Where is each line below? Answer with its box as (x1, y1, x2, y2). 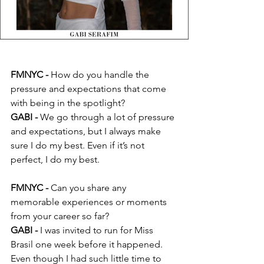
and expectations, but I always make (11, 126, 163, 137)
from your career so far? (11, 210, 109, 222)
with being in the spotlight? (11, 97, 125, 109)
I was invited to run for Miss (38, 225, 156, 236)
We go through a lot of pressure (38, 111, 177, 123)
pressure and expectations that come (11, 83, 169, 95)
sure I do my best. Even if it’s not (11, 140, 147, 151)
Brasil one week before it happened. (11, 239, 165, 250)
